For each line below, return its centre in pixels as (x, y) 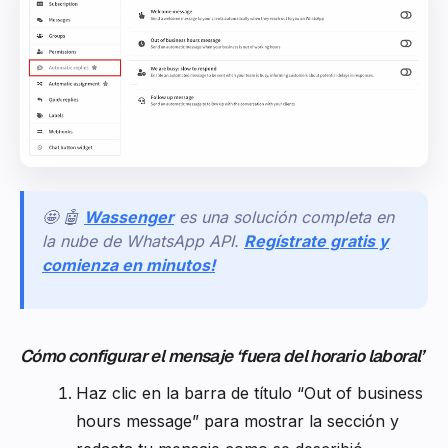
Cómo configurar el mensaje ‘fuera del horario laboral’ (222, 355)
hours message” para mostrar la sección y (237, 420)
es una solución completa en (286, 216)
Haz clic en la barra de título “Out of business (249, 392)
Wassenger (129, 216)
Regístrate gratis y (316, 240)
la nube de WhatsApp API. (140, 240)
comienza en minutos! (128, 264)
